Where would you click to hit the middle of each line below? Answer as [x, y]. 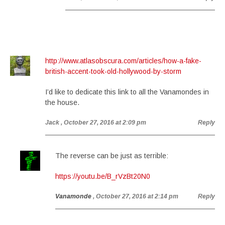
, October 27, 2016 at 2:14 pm [136, 196]
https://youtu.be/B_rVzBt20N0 [103, 176]
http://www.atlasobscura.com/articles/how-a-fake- [123, 61]
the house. [62, 102]
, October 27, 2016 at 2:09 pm [103, 123]
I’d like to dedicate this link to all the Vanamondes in [127, 92]
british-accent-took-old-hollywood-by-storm [113, 71]
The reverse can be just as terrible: [112, 156]
